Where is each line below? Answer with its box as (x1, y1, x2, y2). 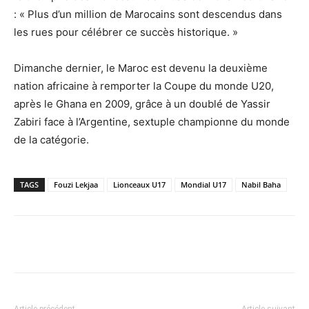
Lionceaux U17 (113, 179, 166, 190)
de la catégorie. (14, 133, 89, 147)
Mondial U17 (181, 179, 226, 190)
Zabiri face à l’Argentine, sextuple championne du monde (14, 115, 290, 129)
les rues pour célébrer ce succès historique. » (14, 26, 238, 39)
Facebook (47, 239, 84, 250)
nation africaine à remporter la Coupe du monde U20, (14, 79, 274, 93)
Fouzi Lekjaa (54, 179, 98, 190)
